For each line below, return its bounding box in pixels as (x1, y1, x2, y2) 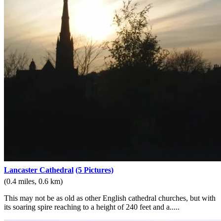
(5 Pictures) (75, 166, 113, 175)
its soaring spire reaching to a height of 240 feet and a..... (4, 203, 180, 212)
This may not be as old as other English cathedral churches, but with (4, 194, 216, 203)
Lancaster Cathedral (4, 166, 74, 175)
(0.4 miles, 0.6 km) (4, 177, 63, 186)
